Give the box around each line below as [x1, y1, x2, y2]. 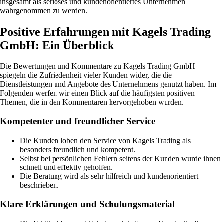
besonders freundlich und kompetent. [20, 145, 135, 154]
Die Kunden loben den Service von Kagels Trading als [20, 136, 191, 145]
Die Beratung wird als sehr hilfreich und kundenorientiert [20, 171, 198, 180]
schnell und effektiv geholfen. [20, 163, 112, 171]
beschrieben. [20, 180, 59, 189]
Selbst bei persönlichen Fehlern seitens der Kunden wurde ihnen [20, 154, 221, 163]
